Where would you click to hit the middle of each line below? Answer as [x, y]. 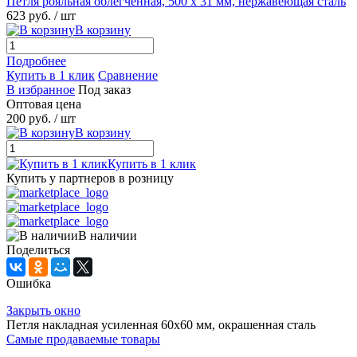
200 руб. [29, 119]
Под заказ [104, 90]
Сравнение [128, 76]
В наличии [108, 236]
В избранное [41, 90]
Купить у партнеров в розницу [90, 178]
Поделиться [38, 250]
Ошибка [29, 284]
